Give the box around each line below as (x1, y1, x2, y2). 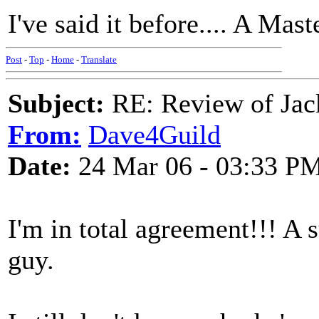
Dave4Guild (88, 120, 221, 150)
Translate (81, 54, 117, 65)
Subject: (8, 88, 105, 118)
